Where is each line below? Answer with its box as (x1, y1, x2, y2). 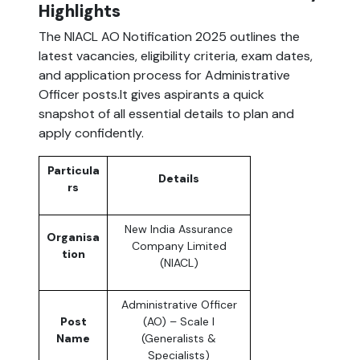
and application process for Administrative (39, 67, 290, 84)
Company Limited (131, 239, 227, 254)
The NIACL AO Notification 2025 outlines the (39, 28, 300, 46)
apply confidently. (39, 125, 144, 142)
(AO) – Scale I (143, 314, 215, 329)
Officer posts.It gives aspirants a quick (39, 86, 264, 104)
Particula (47, 163, 100, 178)
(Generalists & (141, 331, 216, 346)
